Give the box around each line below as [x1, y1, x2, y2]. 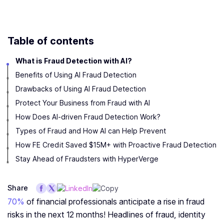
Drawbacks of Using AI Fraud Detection [15, 84, 146, 93]
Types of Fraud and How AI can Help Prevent [15, 126, 166, 135]
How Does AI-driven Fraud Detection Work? [15, 112, 160, 121]
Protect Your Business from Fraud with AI [15, 98, 150, 107]
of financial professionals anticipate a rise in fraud [24, 196, 204, 207]
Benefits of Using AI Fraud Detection [15, 70, 136, 79]
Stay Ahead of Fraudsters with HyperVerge [15, 154, 158, 163]
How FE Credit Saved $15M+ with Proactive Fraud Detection [15, 140, 216, 149]
